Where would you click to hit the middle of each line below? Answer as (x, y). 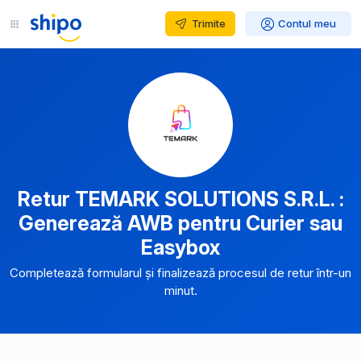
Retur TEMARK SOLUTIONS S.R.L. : (180, 199)
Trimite (208, 23)
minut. (180, 290)
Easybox (180, 247)
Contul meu (307, 23)
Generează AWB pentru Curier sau (180, 223)
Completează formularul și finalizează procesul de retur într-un (180, 273)
